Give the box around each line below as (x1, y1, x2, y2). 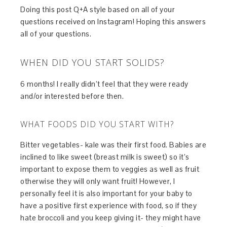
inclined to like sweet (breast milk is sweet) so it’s (20, 152, 190, 162)
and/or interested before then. (20, 91, 124, 101)
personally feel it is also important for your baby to (20, 188, 193, 198)
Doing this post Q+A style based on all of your (20, 4, 175, 14)
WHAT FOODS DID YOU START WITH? (20, 118, 174, 130)
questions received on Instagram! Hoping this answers (20, 16, 206, 26)
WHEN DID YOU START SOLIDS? (20, 56, 165, 68)
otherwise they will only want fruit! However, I (20, 176, 175, 186)
